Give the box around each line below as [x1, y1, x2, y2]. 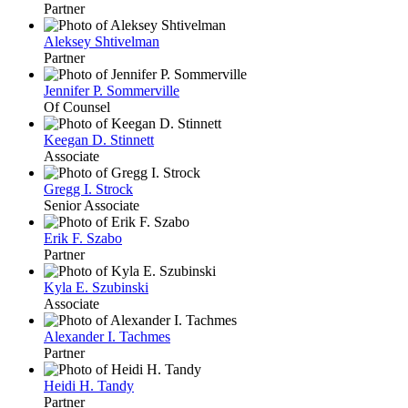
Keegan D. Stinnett [44, 131, 154, 148]
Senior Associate [44, 197, 139, 213]
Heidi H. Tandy [44, 377, 134, 393]
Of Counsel [44, 98, 110, 115]
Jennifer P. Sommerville [44, 82, 179, 98]
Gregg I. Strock [44, 180, 133, 197]
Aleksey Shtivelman [44, 33, 159, 49]
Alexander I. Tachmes [44, 328, 170, 344]
